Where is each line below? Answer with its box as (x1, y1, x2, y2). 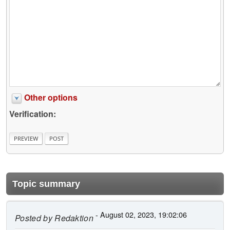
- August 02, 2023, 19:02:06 (93, 208, 187, 220)
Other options (24, 91, 78, 104)
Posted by (15, 212, 52, 224)
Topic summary (12, 178, 80, 189)
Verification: (9, 108, 56, 120)
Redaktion (52, 212, 94, 224)
